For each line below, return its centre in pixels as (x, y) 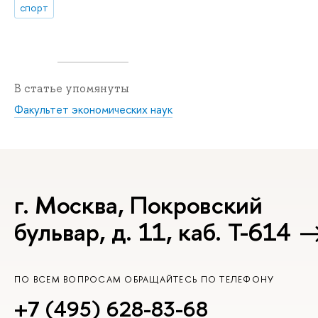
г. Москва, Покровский (138, 204)
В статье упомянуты (72, 88)
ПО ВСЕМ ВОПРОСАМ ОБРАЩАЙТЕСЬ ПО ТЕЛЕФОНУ (144, 279)
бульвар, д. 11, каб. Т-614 (153, 231)
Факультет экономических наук (93, 109)
